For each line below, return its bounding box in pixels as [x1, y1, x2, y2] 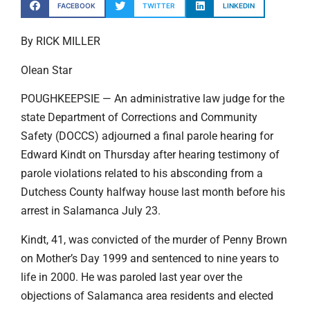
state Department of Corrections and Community [21, 111, 257, 125]
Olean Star [21, 63, 72, 77]
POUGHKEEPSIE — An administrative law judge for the [21, 92, 284, 106]
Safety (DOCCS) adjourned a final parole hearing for [21, 129, 273, 143]
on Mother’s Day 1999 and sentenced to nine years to [21, 251, 279, 265]
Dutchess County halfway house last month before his [21, 185, 285, 199]
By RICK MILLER [21, 35, 100, 48]
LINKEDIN [222, 1, 255, 10]
